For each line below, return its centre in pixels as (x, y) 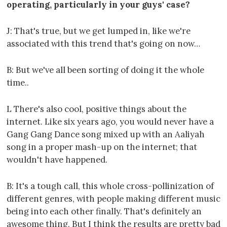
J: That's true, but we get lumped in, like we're (99, 31)
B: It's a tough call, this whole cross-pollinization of (110, 186)
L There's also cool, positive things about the (97, 109)
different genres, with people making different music (113, 198)
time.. (18, 83)
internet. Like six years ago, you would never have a (110, 122)
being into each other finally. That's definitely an (104, 211)
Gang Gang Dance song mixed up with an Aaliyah (106, 135)
